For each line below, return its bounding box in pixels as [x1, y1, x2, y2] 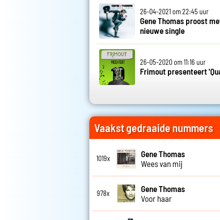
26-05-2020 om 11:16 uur [139, 58, 206, 67]
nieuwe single [139, 25, 185, 35]
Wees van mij [141, 158, 183, 168]
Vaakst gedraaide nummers [94, 121, 213, 134]
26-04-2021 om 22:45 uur [139, 7, 209, 16]
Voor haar [141, 193, 172, 203]
